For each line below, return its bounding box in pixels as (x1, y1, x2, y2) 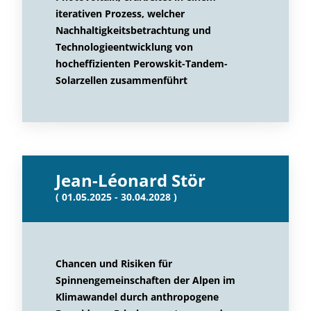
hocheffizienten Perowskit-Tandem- (56, 57, 228, 70)
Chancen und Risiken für (56, 257, 172, 270)
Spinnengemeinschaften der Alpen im (56, 274, 235, 287)
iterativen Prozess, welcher (56, 7, 185, 20)
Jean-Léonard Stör (56, 169, 205, 192)
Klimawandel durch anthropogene (56, 290, 219, 303)
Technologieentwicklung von (56, 40, 193, 53)
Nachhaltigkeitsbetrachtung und (56, 24, 211, 37)
